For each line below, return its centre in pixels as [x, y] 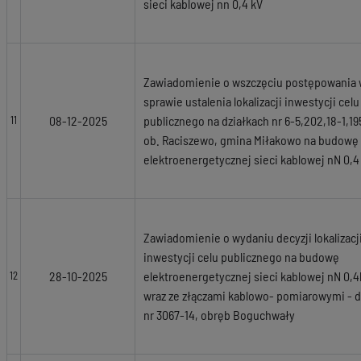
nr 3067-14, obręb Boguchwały [219, 315]
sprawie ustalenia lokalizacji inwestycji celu [251, 101]
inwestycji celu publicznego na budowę [241, 257]
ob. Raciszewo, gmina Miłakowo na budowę [251, 140]
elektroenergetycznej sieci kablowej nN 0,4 [251, 159]
